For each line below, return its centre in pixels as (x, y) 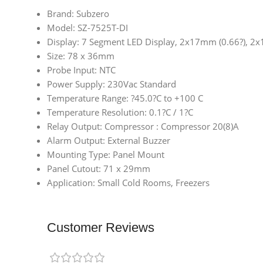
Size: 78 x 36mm (81, 56)
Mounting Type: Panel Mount (106, 155)
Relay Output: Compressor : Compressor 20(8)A (143, 127)
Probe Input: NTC (81, 70)
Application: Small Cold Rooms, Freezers (128, 183)
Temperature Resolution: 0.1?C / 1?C (120, 112)
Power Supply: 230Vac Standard (112, 84)
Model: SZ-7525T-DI (87, 28)
